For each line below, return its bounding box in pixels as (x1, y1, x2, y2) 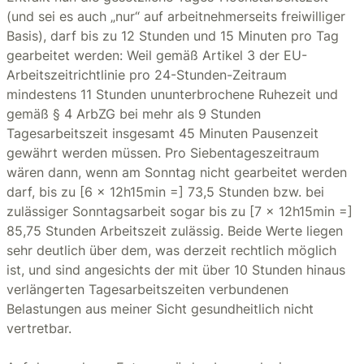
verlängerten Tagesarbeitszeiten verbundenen (6, 281, 288, 297)
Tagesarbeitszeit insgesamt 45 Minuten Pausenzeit (6, 125, 318, 141)
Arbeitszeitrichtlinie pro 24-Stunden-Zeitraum (6, 67, 287, 83)
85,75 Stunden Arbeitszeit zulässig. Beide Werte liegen (6, 223, 343, 239)
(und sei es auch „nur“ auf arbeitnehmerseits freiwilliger (6, 8, 345, 24)
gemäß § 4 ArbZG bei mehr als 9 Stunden (6, 106, 261, 122)
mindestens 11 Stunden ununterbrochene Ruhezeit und (6, 86, 338, 102)
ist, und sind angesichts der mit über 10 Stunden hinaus (6, 262, 345, 278)
